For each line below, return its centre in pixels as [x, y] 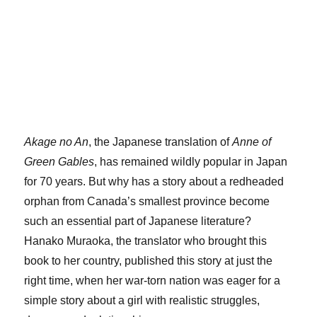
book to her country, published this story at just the [149, 260]
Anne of [252, 142]
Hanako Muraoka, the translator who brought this [146, 241]
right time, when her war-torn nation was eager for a [152, 280]
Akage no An [57, 142]
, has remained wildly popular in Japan [191, 161]
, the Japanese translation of [161, 142]
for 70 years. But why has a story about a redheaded [154, 181]
